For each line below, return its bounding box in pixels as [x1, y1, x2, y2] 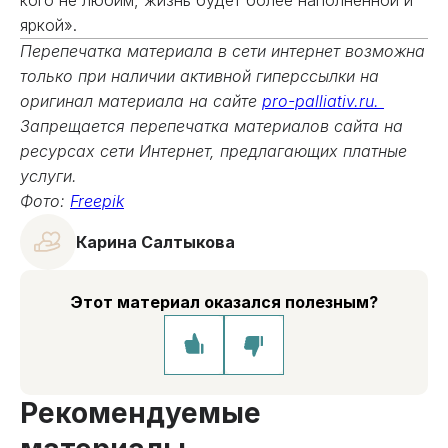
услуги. [20, 166, 82, 186]
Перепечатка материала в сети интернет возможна [20, 41, 425, 61]
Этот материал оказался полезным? [70, 292, 378, 312]
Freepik [70, 191, 124, 211]
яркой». [20, 15, 77, 35]
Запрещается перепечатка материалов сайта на [20, 116, 403, 136]
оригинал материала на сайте [20, 91, 262, 111]
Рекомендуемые [20, 396, 261, 430]
